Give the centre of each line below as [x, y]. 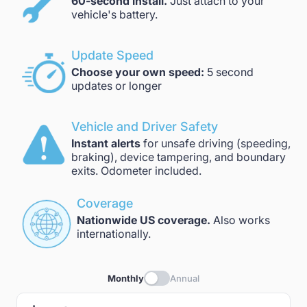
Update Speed [112, 55]
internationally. [114, 234]
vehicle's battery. [114, 14]
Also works [240, 220]
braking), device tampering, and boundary [179, 157]
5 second [229, 72]
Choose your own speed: [138, 72]
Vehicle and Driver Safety [145, 126]
